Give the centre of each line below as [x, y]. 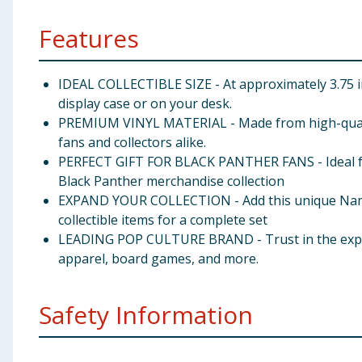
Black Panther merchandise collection [171, 181]
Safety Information [146, 315]
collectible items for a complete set [163, 220]
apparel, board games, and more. [158, 259]
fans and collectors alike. [132, 142]
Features [89, 38]
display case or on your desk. [145, 103]
